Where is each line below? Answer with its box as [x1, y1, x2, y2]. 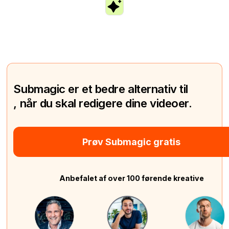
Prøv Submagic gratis [82, 136, 181, 148]
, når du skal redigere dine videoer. [13, 96, 192, 110]
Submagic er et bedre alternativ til [13, 82, 188, 96]
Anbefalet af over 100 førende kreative [59, 174, 204, 183]
